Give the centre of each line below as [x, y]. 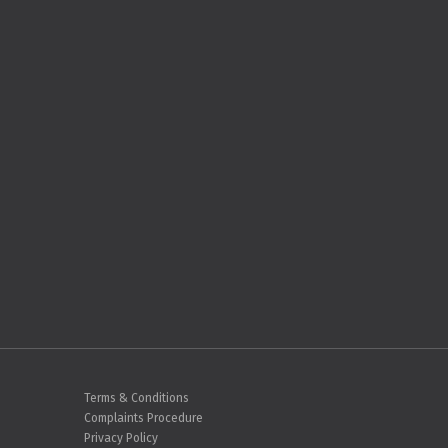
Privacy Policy [120, 438]
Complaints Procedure [143, 418]
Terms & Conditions [136, 398]
